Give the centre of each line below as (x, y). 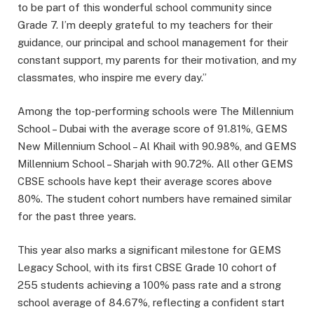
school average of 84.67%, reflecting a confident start (151, 303)
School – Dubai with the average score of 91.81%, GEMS (152, 129)
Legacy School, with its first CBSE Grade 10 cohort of (147, 268)
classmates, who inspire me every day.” (112, 78)
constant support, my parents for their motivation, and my (157, 60)
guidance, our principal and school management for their (153, 43)
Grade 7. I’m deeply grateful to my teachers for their (145, 25)
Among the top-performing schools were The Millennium (156, 111)
